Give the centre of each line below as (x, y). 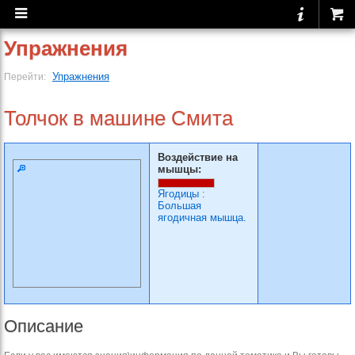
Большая (179, 206)
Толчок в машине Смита (118, 118)
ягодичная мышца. (202, 218)
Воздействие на (198, 157)
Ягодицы (178, 194)
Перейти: (26, 76)
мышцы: (179, 169)
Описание (44, 326)
